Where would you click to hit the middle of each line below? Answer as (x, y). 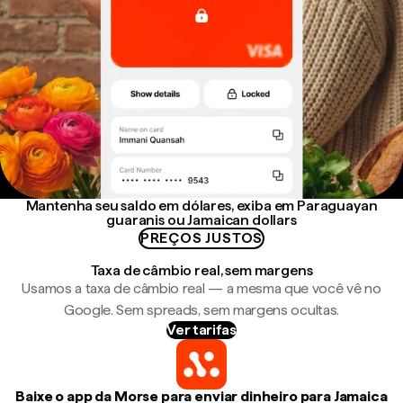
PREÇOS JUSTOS (201, 238)
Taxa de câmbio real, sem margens (201, 270)
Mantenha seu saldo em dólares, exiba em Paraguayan (201, 206)
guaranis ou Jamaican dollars (201, 220)
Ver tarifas (201, 330)
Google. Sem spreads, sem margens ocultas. (201, 310)
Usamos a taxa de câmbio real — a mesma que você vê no (201, 288)
